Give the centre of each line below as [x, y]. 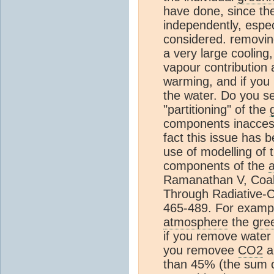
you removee [201, 250]
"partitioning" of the [217, 109]
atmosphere [196, 222]
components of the [216, 165]
